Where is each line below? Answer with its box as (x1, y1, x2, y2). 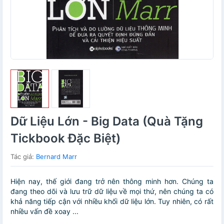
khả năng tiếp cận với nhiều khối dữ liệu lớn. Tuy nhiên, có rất (10, 197, 213, 206)
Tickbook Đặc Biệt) (10, 131, 120, 146)
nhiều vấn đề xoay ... (10, 207, 78, 216)
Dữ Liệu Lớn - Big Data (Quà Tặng (10, 114, 203, 129)
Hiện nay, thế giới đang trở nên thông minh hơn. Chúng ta (10, 177, 213, 186)
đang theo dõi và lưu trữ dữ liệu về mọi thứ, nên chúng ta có (10, 187, 213, 196)
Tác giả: (10, 152, 36, 161)
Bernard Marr (36, 152, 77, 161)
